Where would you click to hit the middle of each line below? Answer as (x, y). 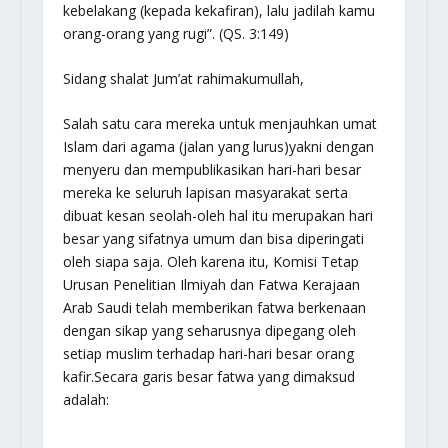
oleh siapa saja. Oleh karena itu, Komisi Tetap (210, 262)
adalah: (85, 400)
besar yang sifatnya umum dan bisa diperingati (213, 239)
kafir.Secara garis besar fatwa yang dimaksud (208, 377)
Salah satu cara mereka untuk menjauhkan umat (219, 124)
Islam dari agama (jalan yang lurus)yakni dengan (218, 147)
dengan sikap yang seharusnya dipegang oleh (209, 331)
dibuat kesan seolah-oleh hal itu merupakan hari (217, 216)
